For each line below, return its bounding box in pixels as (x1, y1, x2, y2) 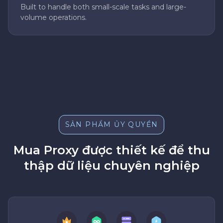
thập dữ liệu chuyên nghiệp (23, 158, 200, 173)
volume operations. (20, 13, 87, 22)
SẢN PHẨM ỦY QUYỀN (65, 120, 158, 129)
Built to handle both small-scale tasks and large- (20, 2, 186, 12)
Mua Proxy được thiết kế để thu (13, 143, 210, 158)
